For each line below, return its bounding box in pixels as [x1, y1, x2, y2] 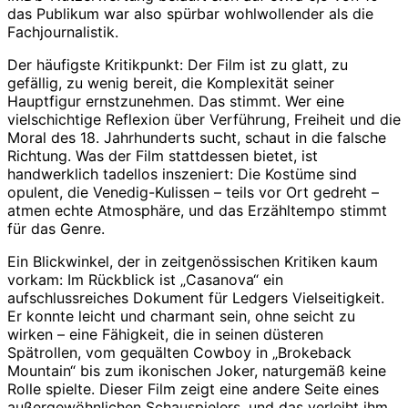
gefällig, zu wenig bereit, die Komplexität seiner [7, 74, 334, 93]
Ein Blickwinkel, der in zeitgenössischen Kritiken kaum [7, 252, 378, 271]
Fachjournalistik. [7, 23, 118, 42]
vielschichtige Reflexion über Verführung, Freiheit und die [7, 110, 401, 129]
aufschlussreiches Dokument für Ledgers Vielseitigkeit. [7, 289, 384, 308]
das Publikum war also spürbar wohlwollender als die [7, 5, 373, 24]
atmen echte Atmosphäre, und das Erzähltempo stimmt [7, 201, 387, 220]
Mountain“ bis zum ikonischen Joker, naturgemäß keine [7, 362, 386, 381]
